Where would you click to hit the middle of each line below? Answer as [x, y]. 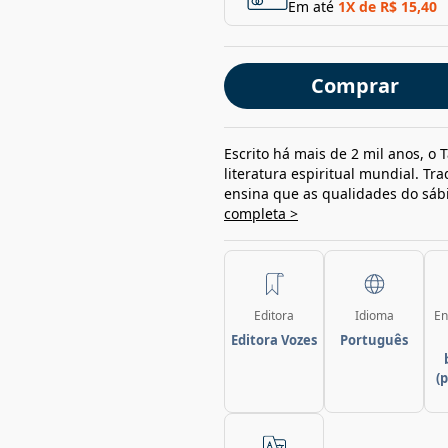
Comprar [354, 85]
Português [374, 340]
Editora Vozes [274, 340]
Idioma [374, 315]
